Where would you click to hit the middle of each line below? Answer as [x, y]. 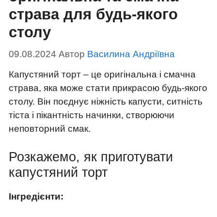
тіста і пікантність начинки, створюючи [92, 115]
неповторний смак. [50, 128]
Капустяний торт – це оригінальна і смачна [102, 74]
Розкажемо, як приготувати [91, 157]
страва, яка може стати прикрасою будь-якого [108, 88]
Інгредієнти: [36, 197]
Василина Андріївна [131, 54]
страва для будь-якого [93, 15]
